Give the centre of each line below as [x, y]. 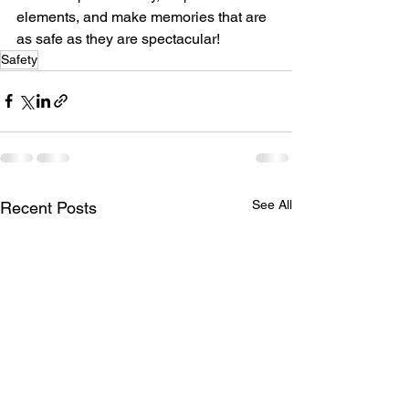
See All [272, 204]
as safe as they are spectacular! [118, 38]
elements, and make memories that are [143, 16]
